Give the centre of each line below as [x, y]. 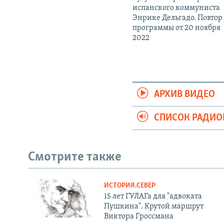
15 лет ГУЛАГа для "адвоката [153, 196]
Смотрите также [75, 157]
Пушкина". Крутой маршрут [153, 206]
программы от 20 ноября [177, 28]
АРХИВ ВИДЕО [185, 95]
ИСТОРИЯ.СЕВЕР [129, 185]
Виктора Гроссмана [138, 216]
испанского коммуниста [176, 8]
